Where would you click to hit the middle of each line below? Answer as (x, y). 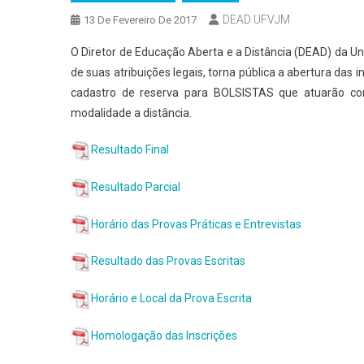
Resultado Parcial (136, 186)
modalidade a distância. (131, 113)
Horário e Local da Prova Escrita (171, 299)
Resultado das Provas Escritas (168, 261)
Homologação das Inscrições (164, 335)
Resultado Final (130, 149)
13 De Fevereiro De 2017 (140, 20)
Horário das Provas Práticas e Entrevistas (196, 224)
